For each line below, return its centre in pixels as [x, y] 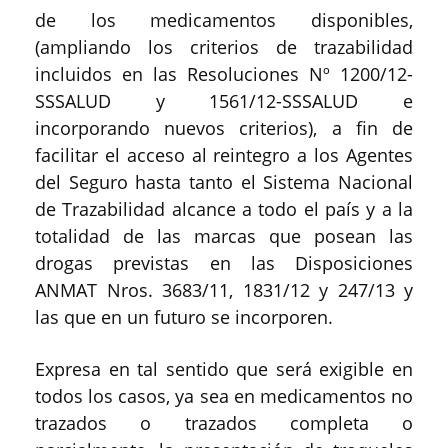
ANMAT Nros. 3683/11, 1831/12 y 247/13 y [224, 289]
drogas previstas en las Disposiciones [224, 262]
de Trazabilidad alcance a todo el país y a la [224, 208]
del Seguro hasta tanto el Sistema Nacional [224, 181]
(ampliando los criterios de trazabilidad [224, 46]
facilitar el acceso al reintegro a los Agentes [224, 154]
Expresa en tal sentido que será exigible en [224, 368]
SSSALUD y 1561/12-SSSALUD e [224, 100]
